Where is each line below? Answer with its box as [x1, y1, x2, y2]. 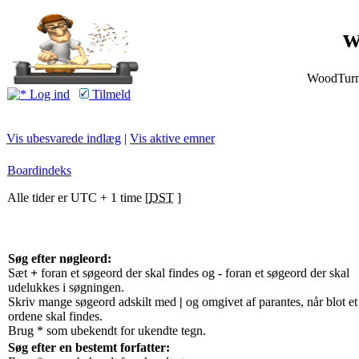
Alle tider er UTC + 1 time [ [7, 191, 149, 204]
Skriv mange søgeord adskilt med [8, 295, 179, 309]
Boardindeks [7, 163, 71, 177]
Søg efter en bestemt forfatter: [8, 341, 170, 354]
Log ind [26, 87, 70, 101]
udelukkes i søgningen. [8, 280, 124, 294]
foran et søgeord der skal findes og [38, 266, 218, 280]
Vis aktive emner [130, 131, 215, 145]
